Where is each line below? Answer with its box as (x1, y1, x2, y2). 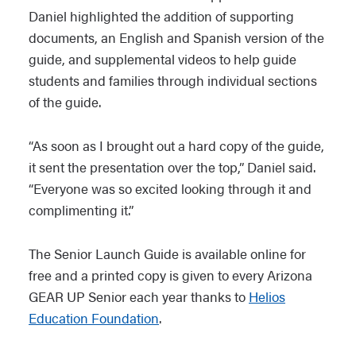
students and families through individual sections (29, 70, 317, 90)
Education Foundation (29, 308, 159, 327)
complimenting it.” (29, 199, 133, 219)
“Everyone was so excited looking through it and (29, 178, 311, 198)
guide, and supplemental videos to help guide (29, 48, 296, 68)
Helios (249, 286, 285, 306)
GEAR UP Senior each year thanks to (29, 286, 249, 306)
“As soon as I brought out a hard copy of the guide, (29, 135, 324, 155)
